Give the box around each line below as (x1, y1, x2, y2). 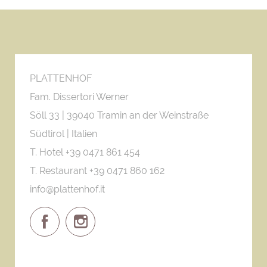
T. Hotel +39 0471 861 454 (30, 147, 140, 158)
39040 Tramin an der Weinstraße (67, 110, 209, 121)
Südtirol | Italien (30, 128, 97, 139)
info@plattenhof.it (30, 184, 105, 195)
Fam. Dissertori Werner (30, 91, 129, 103)
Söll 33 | (30, 110, 67, 121)
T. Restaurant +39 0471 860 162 (30, 165, 164, 176)
